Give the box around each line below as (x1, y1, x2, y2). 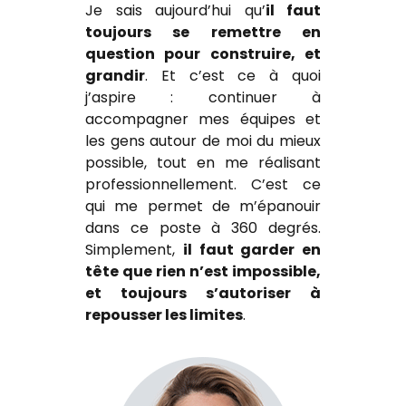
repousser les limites (85, 304, 243, 325)
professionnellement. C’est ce (85, 173, 321, 195)
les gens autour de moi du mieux (85, 130, 321, 151)
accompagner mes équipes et (85, 108, 321, 130)
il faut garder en (182, 238, 321, 260)
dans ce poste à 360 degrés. (85, 217, 321, 238)
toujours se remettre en (85, 21, 321, 43)
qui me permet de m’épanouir (85, 195, 321, 217)
